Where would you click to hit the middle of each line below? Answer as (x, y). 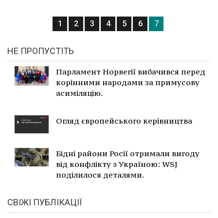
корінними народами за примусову (128, 82)
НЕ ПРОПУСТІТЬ (41, 51)
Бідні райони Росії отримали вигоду (128, 153)
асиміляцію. (79, 93)
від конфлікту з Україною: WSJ (117, 164)
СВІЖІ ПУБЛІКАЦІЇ (45, 202)
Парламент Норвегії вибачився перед (131, 71)
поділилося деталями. (100, 174)
